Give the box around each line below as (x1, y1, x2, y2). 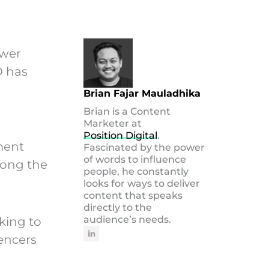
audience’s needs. (83, 214, 172, 226)
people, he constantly (83, 166, 189, 178)
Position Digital (83, 130, 158, 142)
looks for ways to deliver (83, 178, 201, 190)
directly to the (83, 202, 153, 214)
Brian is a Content (83, 106, 171, 118)
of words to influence (83, 154, 187, 166)
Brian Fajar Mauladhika (83, 88, 201, 100)
